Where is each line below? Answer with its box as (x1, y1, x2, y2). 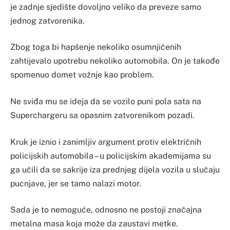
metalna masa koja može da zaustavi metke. (10, 219, 178, 229)
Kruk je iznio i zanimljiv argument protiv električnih (10, 137, 201, 147)
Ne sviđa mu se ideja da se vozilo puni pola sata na (10, 97, 201, 107)
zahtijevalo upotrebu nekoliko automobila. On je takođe (10, 56, 220, 66)
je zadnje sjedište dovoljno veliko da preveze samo (10, 2, 201, 12)
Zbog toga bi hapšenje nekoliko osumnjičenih (10, 42, 181, 52)
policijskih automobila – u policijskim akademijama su (10, 150, 211, 161)
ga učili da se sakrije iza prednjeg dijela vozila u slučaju (10, 164, 220, 175)
